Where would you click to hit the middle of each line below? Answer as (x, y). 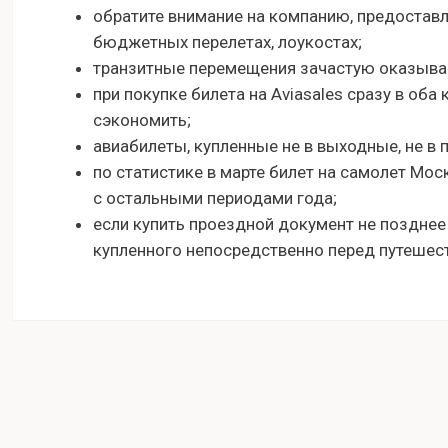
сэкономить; (142, 120)
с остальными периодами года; (215, 198)
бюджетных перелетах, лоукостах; (227, 42)
